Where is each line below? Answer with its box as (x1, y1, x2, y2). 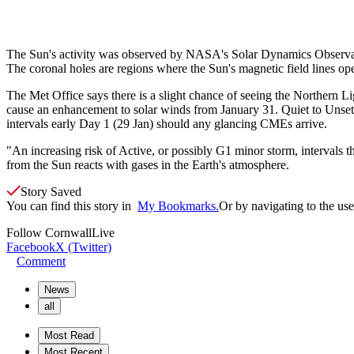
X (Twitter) (55, 239, 111, 254)
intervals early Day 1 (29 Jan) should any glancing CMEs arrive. (6, 116, 327, 130)
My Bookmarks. (137, 198, 219, 213)
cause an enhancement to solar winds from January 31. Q (6, 102, 291, 116)
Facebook (6, 239, 55, 254)
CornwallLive (45, 225, 115, 239)
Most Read (44, 329, 94, 341)
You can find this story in (6, 198, 137, 213)
